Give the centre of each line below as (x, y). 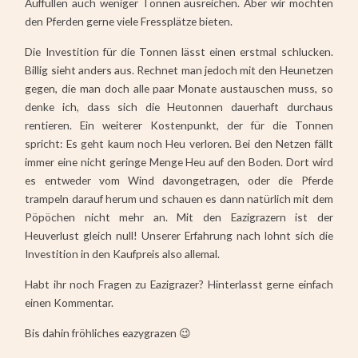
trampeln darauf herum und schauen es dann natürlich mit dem (179, 198)
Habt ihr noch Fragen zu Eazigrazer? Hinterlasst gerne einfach (179, 284)
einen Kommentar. (70, 302)
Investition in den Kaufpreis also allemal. (123, 253)
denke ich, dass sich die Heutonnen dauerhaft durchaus (179, 106)
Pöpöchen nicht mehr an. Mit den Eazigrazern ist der (179, 217)
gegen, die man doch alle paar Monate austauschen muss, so (179, 88)
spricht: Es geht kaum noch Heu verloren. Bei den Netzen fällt (179, 143)
